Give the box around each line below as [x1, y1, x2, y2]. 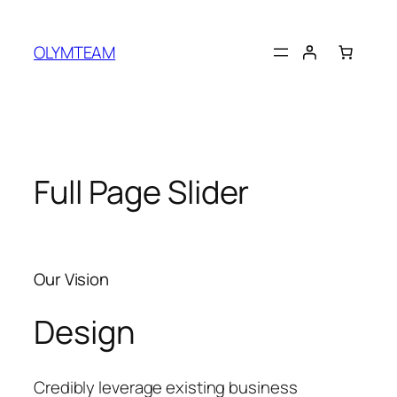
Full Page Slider [34, 169, 250, 214]
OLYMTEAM [34, 40, 116, 64]
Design [34, 309, 135, 354]
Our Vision [34, 267, 109, 291]
